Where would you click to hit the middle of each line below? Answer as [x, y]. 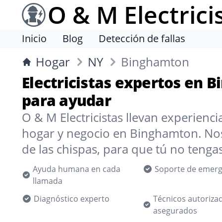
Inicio [34, 38]
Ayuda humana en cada [77, 169]
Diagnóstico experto [72, 199]
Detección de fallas [142, 38]
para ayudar [66, 100]
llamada [48, 181]
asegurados [175, 211]
